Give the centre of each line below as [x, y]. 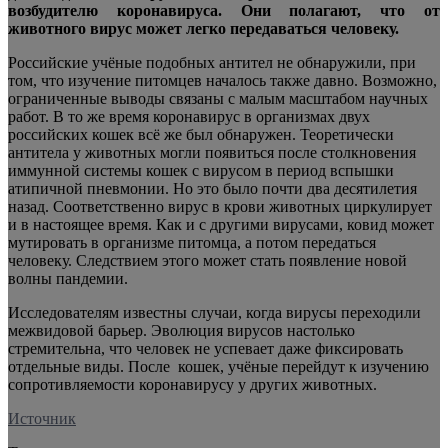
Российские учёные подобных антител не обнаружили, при [212, 62]
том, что [38, 80]
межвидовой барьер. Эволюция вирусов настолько [181, 330]
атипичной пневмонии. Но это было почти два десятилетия [212, 188]
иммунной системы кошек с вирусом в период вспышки [201, 170]
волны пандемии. [68, 278]
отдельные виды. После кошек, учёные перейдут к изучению [218, 366]
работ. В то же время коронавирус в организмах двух [189, 116]
